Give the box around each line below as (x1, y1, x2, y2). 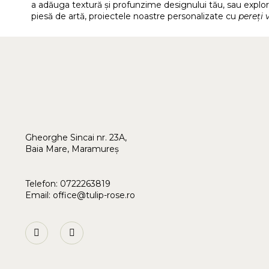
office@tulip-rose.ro (53, 189, 135, 201)
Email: (25, 189, 53, 201)
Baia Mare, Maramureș (25, 143, 119, 154)
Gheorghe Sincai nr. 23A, (25, 131, 127, 143)
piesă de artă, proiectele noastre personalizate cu (31, 10, 238, 22)
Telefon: (25, 178, 60, 189)
